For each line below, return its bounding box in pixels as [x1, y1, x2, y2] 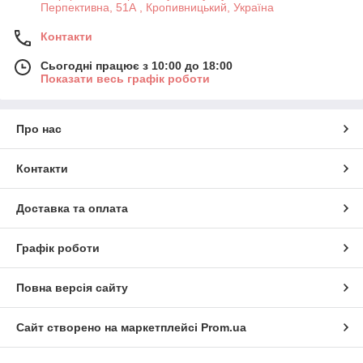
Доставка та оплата [16, 202, 128, 216]
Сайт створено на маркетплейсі [16, 321, 201, 335]
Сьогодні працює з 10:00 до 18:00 [41, 59, 233, 73]
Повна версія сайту [16, 281, 128, 295]
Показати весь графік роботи [41, 72, 210, 86]
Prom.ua [201, 321, 246, 335]
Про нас [16, 122, 62, 136]
